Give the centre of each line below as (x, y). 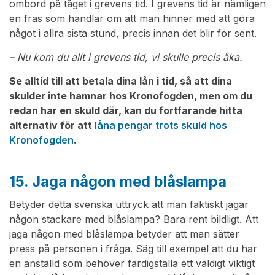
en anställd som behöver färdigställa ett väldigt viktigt (132, 264)
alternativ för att (52, 126)
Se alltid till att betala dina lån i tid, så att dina (121, 81)
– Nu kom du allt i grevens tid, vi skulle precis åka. (126, 57)
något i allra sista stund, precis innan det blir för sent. (133, 33)
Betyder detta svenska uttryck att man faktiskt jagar (129, 205)
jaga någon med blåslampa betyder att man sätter (124, 234)
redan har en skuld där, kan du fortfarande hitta (126, 111)
